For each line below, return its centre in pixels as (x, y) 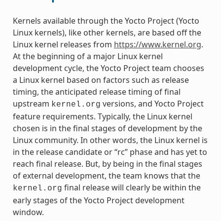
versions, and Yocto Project (152, 103)
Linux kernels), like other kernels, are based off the (107, 32)
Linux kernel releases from (63, 44)
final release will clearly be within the (131, 187)
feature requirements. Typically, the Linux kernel (102, 116)
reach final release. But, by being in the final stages (107, 164)
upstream (32, 103)
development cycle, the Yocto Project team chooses (108, 68)
